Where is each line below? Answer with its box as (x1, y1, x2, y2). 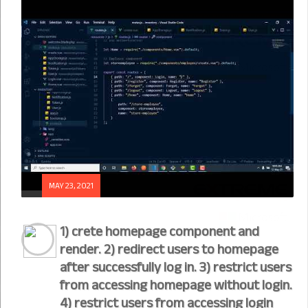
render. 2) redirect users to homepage (60, 236, 278, 262)
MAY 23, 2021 (49, 178, 93, 193)
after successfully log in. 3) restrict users (60, 254, 291, 280)
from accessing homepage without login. (60, 272, 292, 298)
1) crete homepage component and (60, 219, 259, 244)
